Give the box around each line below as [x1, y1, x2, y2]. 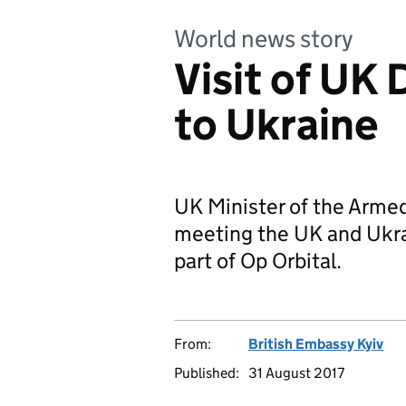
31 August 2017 [248, 364, 344, 382]
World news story [174, 24, 353, 53]
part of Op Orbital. [174, 247, 342, 274]
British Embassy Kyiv [248, 335, 383, 353]
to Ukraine [174, 98, 378, 151]
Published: [174, 364, 239, 382]
